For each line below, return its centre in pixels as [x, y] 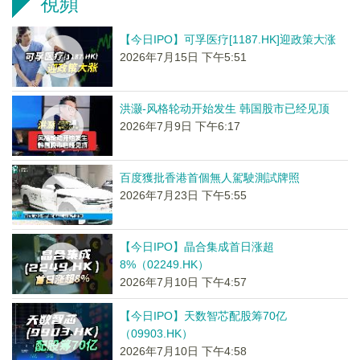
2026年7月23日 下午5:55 [183, 195]
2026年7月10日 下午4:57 [183, 282]
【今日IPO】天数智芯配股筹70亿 [203, 316]
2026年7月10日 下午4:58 [183, 351]
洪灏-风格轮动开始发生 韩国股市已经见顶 [224, 108]
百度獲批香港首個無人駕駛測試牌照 [209, 178]
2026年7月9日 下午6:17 [180, 126]
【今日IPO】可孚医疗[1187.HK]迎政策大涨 [227, 39]
